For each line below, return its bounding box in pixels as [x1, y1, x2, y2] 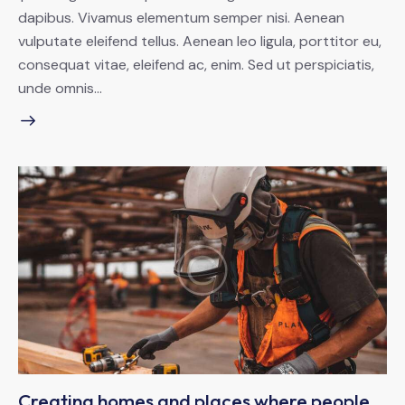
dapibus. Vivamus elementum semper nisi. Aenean [18, 7, 344, 27]
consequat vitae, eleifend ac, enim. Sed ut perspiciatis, [18, 54, 374, 74]
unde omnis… [18, 78, 102, 98]
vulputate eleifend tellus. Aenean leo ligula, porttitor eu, [18, 31, 381, 51]
